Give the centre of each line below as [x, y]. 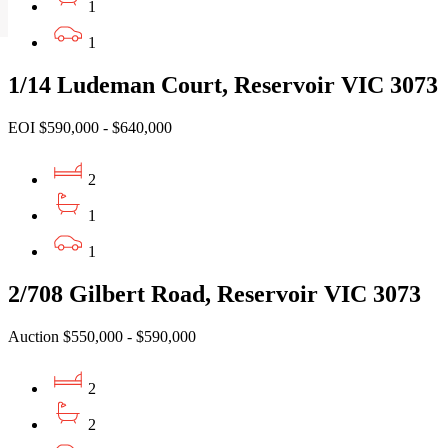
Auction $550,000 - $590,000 [102, 336]
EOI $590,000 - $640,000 [90, 127]
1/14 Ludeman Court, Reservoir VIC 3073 [223, 85]
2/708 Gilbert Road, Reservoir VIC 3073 [214, 293]
